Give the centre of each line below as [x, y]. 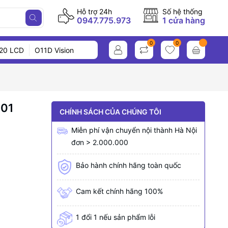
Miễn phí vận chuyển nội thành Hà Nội [134, 130]
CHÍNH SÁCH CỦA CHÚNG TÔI [110, 111]
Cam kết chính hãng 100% [119, 191]
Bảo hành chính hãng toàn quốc [128, 165]
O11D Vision [54, 50]
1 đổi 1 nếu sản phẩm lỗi [115, 217]
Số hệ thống [182, 11]
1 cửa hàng [184, 20]
